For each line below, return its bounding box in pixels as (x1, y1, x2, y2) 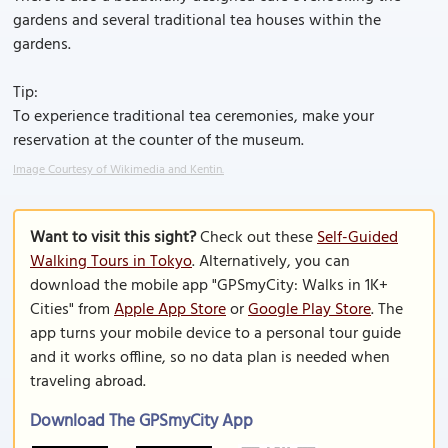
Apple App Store (114, 297, 226, 323)
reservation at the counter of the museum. (13, 128, 304, 154)
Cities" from (30, 297, 114, 323)
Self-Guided (317, 225, 398, 251)
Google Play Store (248, 297, 371, 323)
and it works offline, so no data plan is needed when (30, 345, 390, 371)
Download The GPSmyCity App (30, 408, 253, 435)
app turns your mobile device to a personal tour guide (30, 321, 401, 347)
